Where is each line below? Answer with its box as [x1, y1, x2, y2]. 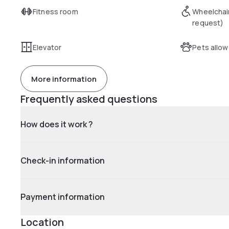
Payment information [20, 191, 105, 202]
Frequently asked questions [20, 92, 157, 106]
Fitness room [33, 7, 78, 16]
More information [31, 73, 97, 84]
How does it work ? [20, 119, 93, 130]
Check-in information [20, 155, 105, 166]
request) [192, 18, 224, 28]
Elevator [33, 42, 62, 52]
